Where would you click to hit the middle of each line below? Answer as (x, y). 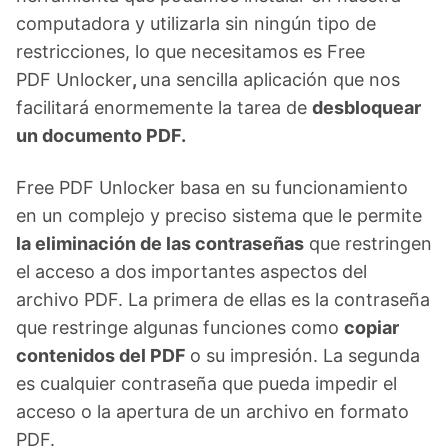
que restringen (368, 243)
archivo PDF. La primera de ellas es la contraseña (223, 299)
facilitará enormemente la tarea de (164, 107)
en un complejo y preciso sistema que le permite (219, 215)
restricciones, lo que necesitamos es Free (190, 51)
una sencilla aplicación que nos (270, 79)
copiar (371, 327)
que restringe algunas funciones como (180, 327)
